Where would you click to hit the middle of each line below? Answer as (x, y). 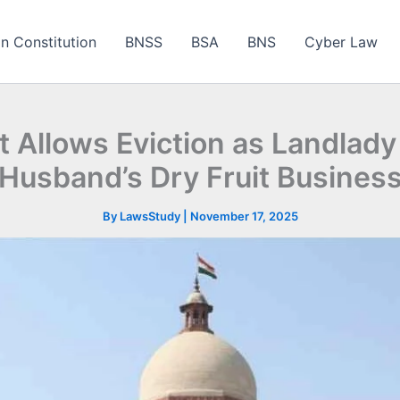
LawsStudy (151, 216)
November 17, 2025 (244, 216)
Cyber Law (342, 42)
